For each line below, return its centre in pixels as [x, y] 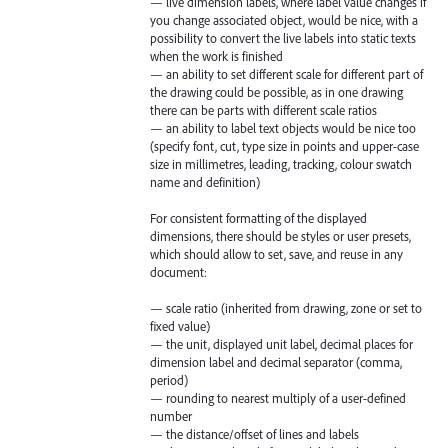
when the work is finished [216, 55]
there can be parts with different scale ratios [263, 109]
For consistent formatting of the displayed [258, 217]
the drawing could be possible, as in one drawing [276, 91]
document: [178, 271]
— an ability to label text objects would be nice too [283, 127]
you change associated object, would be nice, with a [284, 19]
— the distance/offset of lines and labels [254, 434]
